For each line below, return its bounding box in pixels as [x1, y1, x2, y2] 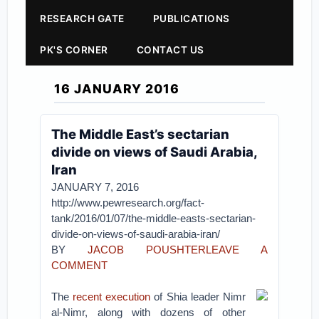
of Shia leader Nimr [150, 291, 246, 303]
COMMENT [51, 259, 108, 271]
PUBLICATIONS [152, 13, 230, 24]
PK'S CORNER [40, 44, 108, 56]
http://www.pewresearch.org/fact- [51, 197, 205, 209]
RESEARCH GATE [40, 13, 125, 24]
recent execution [73, 291, 151, 303]
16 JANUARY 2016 [54, 81, 180, 96]
